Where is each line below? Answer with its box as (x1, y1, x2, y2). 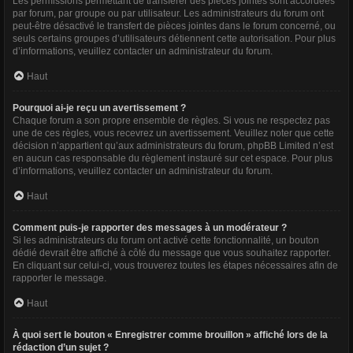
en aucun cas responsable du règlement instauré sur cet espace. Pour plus (13, 153, 333, 164)
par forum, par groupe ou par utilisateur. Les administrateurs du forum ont (13, 8, 324, 19)
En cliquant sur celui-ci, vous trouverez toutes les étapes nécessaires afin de (13, 260, 338, 271)
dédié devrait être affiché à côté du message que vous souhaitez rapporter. (13, 247, 331, 258)
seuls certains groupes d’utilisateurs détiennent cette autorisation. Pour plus (13, 33, 336, 44)
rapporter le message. (13, 273, 106, 284)
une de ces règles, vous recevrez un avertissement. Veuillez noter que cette (13, 128, 334, 139)
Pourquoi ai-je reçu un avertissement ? (13, 102, 186, 113)
